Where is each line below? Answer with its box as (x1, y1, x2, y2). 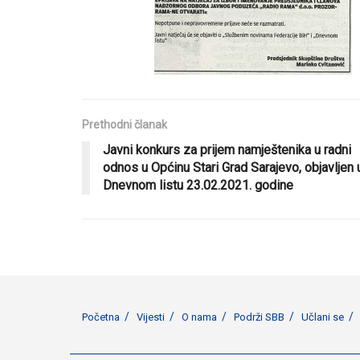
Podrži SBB (234, 310, 284, 323)
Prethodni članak (82, 117, 167, 131)
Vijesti (137, 310, 165, 323)
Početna (82, 310, 120, 323)
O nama (182, 310, 217, 323)
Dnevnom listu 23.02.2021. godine (103, 177, 293, 193)
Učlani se (301, 310, 344, 323)
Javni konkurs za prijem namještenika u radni (103, 141, 351, 157)
